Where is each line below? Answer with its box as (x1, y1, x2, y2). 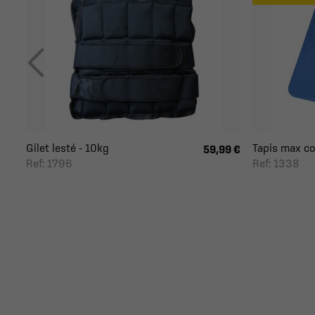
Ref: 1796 (26, 157, 72, 169)
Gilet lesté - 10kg (26, 141, 109, 154)
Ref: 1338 (252, 157, 300, 169)
